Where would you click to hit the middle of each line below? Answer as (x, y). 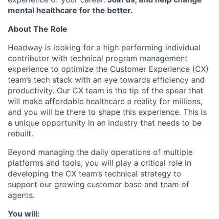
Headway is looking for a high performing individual (104, 47)
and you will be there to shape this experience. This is (107, 112)
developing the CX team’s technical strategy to (95, 174)
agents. (21, 195)
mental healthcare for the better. (70, 10)
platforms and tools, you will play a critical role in (99, 163)
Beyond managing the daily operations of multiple (100, 152)
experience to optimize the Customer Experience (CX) (108, 69)
